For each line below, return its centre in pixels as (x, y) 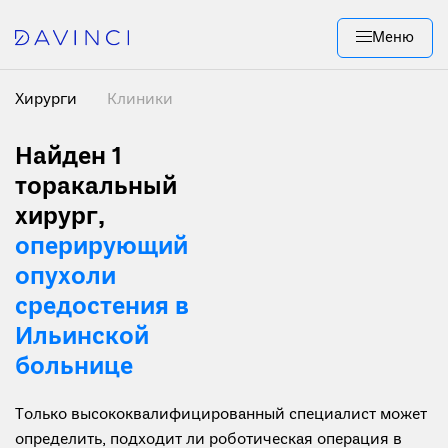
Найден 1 (68, 157)
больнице (74, 367)
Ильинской (82, 337)
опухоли (65, 277)
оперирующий (101, 247)
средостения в (102, 307)
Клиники (140, 100)
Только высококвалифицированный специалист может (221, 415)
